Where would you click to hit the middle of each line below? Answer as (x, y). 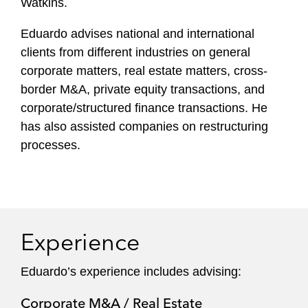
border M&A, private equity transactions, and (143, 89)
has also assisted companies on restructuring (144, 126)
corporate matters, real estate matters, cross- (144, 71)
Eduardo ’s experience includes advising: (133, 272)
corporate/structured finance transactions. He (144, 108)
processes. (51, 145)
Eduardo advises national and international (137, 34)
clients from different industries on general (135, 52)
